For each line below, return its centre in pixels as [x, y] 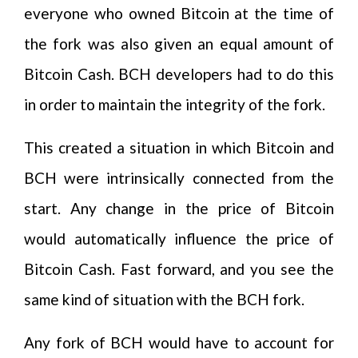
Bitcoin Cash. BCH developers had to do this [179, 74]
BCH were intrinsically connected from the [179, 178]
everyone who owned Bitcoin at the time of [179, 13]
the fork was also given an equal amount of [179, 44]
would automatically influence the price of [179, 239]
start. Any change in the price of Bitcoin [179, 208]
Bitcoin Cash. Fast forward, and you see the [179, 269]
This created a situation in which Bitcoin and [179, 147]
